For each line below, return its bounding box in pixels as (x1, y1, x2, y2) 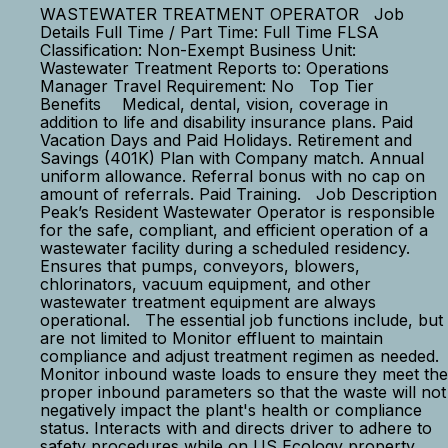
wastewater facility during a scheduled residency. (40, 238, 410, 258)
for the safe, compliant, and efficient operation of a (40, 220, 428, 240)
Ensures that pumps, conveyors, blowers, (40, 256, 360, 276)
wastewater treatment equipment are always (40, 292, 376, 312)
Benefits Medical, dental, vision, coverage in (40, 94, 388, 114)
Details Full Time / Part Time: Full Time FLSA (40, 22, 379, 42)
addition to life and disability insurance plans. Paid (40, 112, 413, 132)
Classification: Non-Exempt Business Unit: (40, 40, 356, 60)
